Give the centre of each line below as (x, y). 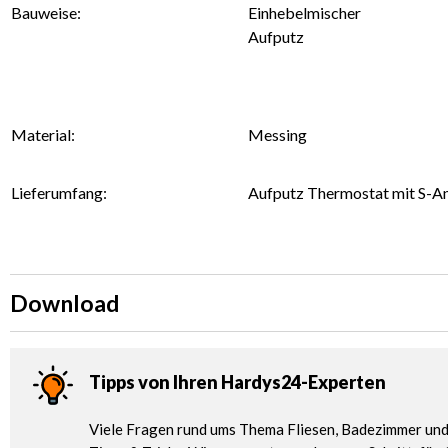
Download (64, 302)
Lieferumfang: (59, 192)
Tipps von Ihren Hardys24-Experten (237, 381)
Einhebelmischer (304, 12)
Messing (277, 134)
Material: (43, 134)
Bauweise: (46, 12)
